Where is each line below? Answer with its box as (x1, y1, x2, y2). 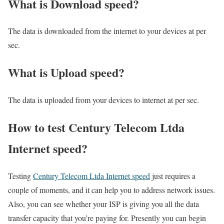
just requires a (150, 170, 195, 181)
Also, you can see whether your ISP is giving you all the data (8, 198, 199, 209)
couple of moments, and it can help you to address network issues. (8, 184, 215, 195)
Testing (8, 170, 33, 181)
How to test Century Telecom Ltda (8, 118, 184, 136)
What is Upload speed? (8, 63, 124, 81)
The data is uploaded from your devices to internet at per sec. (8, 94, 199, 105)
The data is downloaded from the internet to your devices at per (8, 25, 206, 36)
